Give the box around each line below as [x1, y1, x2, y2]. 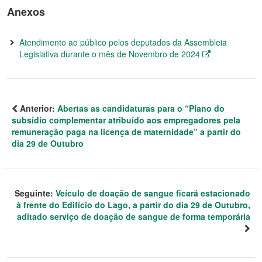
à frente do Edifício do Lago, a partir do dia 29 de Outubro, [16, 199, 250, 211]
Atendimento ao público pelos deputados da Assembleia [19, 36, 227, 48]
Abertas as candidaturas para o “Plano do [57, 102, 225, 114]
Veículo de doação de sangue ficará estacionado [56, 187, 250, 199]
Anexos [7, 4, 45, 19]
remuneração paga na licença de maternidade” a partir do [12, 126, 241, 137]
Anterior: [18, 102, 57, 114]
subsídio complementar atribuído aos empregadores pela [12, 114, 240, 126]
